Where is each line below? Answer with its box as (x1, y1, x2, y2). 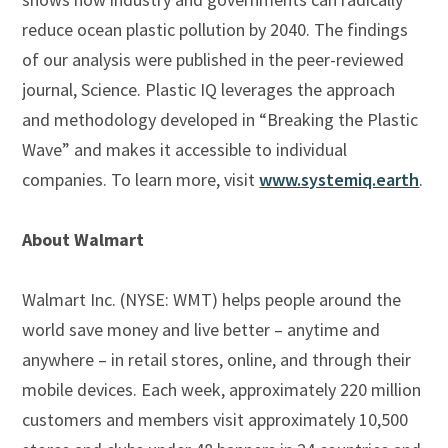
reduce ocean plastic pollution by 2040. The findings (22, 17, 409, 41)
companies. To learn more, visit (22, 167, 260, 191)
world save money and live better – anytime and (22, 317, 381, 341)
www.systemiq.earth (259, 167, 420, 191)
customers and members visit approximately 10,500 (22, 407, 409, 431)
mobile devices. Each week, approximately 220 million (22, 377, 422, 401)
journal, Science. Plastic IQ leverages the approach (22, 77, 396, 101)
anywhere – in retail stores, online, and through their (22, 347, 412, 371)
